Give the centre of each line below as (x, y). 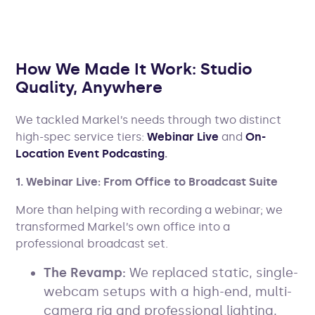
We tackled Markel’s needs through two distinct (149, 120)
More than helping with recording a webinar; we (149, 210)
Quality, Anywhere (89, 87)
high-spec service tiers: (82, 136)
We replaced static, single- (212, 272)
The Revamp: (85, 272)
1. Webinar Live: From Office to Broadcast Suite (147, 181)
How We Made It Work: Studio (134, 69)
